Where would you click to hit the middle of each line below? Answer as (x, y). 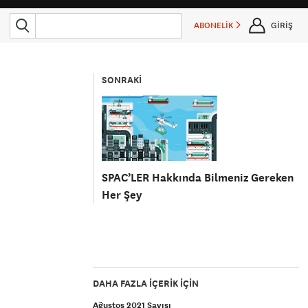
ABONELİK (215, 25)
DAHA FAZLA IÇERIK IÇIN (146, 284)
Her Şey (122, 195)
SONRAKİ (122, 80)
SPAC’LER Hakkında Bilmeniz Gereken (198, 177)
